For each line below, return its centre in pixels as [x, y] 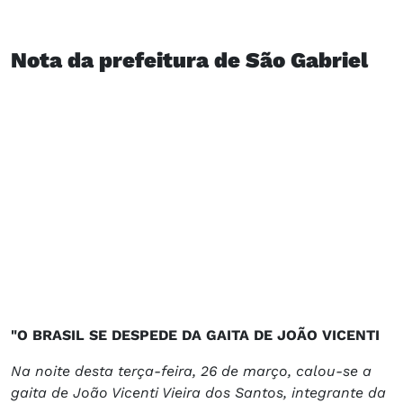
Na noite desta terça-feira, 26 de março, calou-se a [191, 371]
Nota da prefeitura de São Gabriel [189, 60]
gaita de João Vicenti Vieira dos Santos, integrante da [198, 392]
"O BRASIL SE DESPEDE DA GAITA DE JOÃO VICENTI [195, 335]
